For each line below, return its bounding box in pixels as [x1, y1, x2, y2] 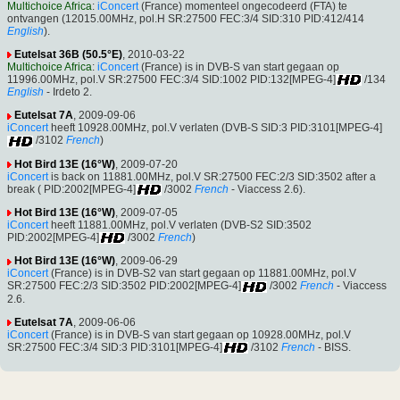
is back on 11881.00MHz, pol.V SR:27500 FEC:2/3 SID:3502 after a [48, 170, 376, 183]
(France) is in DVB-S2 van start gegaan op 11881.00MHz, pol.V [48, 267, 356, 280]
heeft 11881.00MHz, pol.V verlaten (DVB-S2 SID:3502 [48, 218, 312, 231]
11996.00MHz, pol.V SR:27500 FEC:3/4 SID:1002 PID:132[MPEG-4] [7, 72, 336, 86]
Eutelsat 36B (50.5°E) [14, 47, 122, 61]
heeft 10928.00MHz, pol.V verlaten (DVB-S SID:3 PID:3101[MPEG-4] [48, 121, 382, 135]
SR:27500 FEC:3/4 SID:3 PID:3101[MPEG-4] [7, 340, 222, 354]
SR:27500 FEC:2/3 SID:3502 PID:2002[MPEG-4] [7, 279, 241, 293]
